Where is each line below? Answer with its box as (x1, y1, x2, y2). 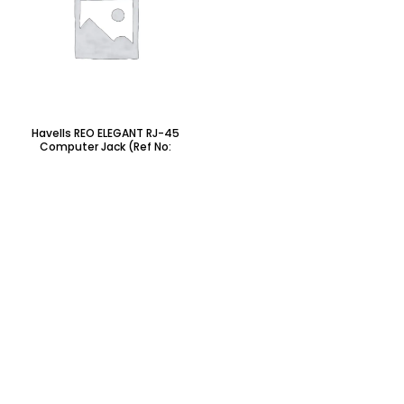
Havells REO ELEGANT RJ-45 (32, 125, 179, 142)
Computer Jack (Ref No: (40, 139, 171, 155)
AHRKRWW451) (66, 152, 145, 169)
